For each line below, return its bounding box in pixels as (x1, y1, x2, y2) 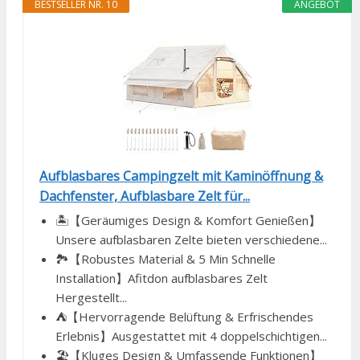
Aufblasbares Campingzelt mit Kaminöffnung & (39, 167, 323, 186)
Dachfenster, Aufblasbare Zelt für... (39, 187, 250, 206)
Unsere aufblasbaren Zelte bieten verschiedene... (55, 231, 327, 248)
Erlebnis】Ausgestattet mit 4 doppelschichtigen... (55, 328, 327, 345)
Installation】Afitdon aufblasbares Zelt (55, 270, 268, 287)
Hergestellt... (55, 289, 127, 306)
